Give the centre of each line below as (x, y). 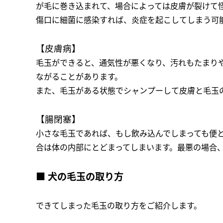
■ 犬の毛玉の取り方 (80, 176)
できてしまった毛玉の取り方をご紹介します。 (119, 206)
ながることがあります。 (79, 77)
